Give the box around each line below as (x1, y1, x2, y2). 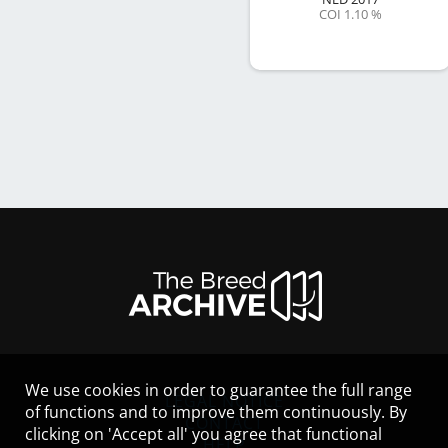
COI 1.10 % (318, 5, 382, 23)
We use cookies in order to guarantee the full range (25, 379, 412, 401)
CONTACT (184, 412, 264, 434)
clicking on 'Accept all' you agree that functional (25, 423, 382, 445)
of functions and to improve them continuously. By (25, 401, 407, 423)
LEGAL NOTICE (164, 390, 284, 412)
